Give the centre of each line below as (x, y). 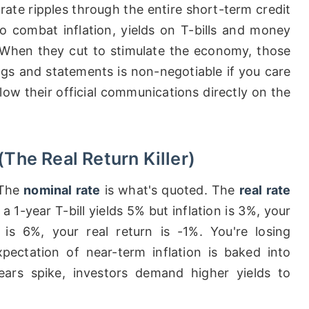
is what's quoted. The (170, 190)
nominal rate (62, 190)
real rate (265, 190)
